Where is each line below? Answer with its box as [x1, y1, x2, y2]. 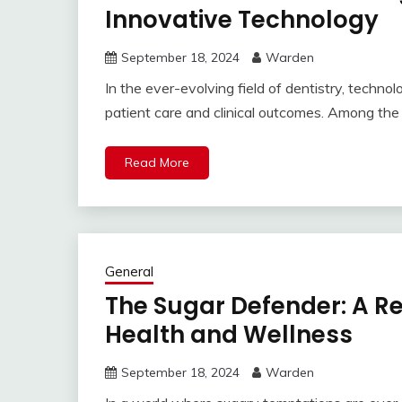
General [105, 263, 153, 281]
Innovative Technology [105, 4, 379, 37]
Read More [125, 154, 189, 171]
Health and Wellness [105, 319, 353, 352]
